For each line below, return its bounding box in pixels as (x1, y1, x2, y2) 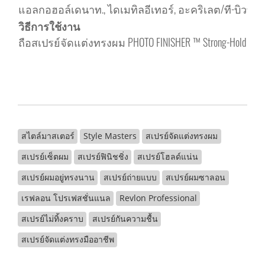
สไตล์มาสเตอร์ (21, 130, 75, 141)
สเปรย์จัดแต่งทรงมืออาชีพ (21, 234, 114, 245)
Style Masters (83, 130, 137, 141)
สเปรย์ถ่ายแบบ (103, 172, 157, 183)
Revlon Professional (119, 192, 197, 203)
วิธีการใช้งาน (18, 18, 80, 34)
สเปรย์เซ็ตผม (21, 151, 69, 162)
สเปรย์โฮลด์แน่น (137, 151, 198, 162)
